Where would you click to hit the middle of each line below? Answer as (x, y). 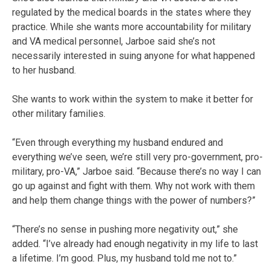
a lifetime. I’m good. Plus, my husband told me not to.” (124, 258)
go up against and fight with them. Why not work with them (133, 186)
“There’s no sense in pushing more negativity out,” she (125, 229)
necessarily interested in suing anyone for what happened (133, 55)
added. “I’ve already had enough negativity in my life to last (135, 243)
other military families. (59, 113)
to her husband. (44, 70)
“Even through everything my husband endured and (118, 142)
